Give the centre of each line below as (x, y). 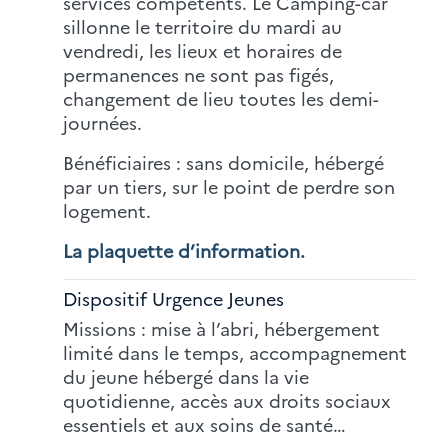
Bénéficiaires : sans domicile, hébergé (223, 162)
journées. (102, 122)
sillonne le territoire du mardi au (202, 26)
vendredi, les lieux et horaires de (202, 50)
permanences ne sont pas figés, (198, 74)
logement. (107, 210)
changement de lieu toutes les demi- (221, 98)
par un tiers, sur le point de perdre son (229, 186)
